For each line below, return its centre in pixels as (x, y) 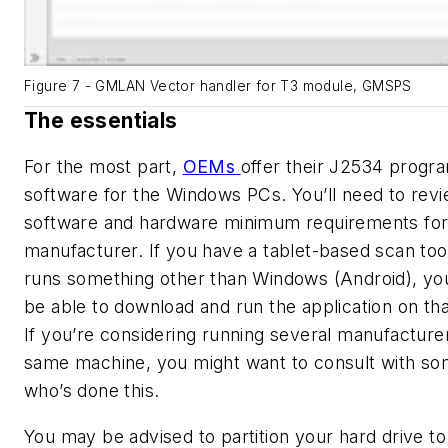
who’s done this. (92, 390)
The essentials (103, 121)
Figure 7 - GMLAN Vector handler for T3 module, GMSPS (218, 86)
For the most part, (103, 166)
